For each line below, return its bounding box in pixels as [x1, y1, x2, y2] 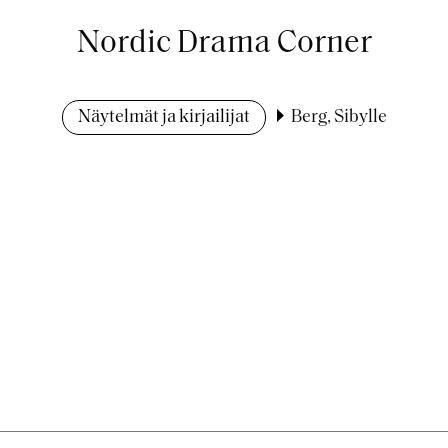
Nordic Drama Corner [76, 28, 372, 60]
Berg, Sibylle [290, 107, 387, 127]
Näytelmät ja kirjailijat [77, 107, 250, 127]
